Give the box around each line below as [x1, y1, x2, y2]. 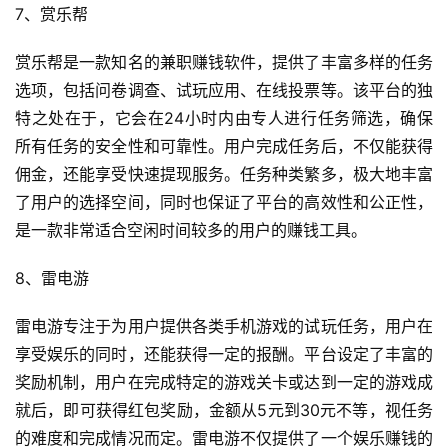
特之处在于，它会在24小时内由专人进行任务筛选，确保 [15, 108, 433, 129]
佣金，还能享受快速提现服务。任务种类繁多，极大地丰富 [15, 164, 433, 185]
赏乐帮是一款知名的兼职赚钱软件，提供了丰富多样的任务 [15, 52, 433, 73]
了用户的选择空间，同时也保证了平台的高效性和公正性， [15, 192, 433, 213]
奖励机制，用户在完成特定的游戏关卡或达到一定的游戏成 [15, 372, 433, 393]
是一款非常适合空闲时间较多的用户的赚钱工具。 [15, 220, 367, 241]
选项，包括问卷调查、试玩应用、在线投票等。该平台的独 [15, 80, 433, 101]
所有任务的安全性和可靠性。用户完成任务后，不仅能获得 [15, 136, 433, 157]
